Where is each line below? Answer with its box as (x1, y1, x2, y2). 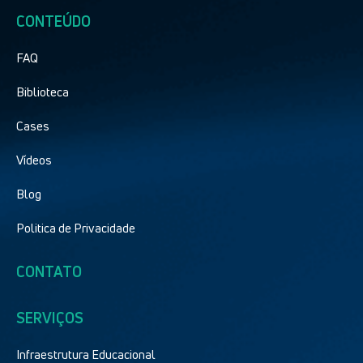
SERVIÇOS (16, 307, 83, 327)
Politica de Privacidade (16, 219, 135, 236)
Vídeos (16, 151, 52, 168)
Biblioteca (16, 83, 69, 100)
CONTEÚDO (16, 11, 91, 31)
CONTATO (16, 261, 82, 281)
